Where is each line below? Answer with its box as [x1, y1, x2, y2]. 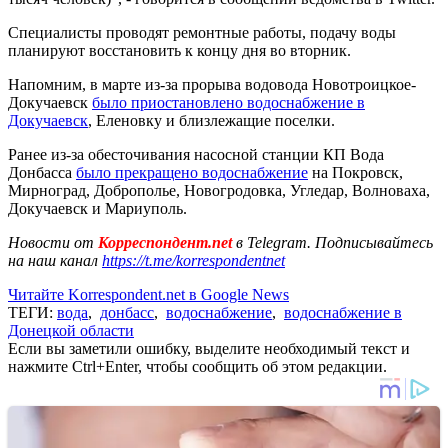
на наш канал [8, 251, 102, 269]
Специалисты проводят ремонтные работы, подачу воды [8, 23, 396, 41]
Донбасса [8, 163, 76, 181]
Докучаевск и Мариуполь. [8, 199, 187, 217]
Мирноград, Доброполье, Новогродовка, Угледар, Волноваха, [8, 181, 430, 199]
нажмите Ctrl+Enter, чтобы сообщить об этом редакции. [8, 357, 387, 375]
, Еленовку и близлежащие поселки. [88, 111, 335, 129]
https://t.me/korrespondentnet [102, 251, 285, 269]
